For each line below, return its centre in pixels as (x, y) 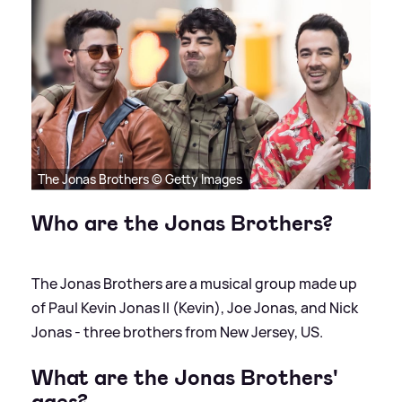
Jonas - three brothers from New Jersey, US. (177, 332)
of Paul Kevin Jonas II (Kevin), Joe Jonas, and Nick (195, 307)
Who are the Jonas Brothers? (182, 223)
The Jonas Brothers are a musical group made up (194, 283)
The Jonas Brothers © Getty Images (140, 179)
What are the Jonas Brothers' (185, 377)
